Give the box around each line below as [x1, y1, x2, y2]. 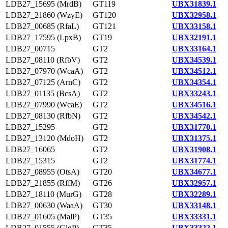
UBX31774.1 [172, 156, 216, 165]
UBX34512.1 [172, 67, 216, 75]
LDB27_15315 [6, 156, 55, 165]
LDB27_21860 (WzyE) [6, 11, 82, 19]
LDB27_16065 [6, 145, 55, 154]
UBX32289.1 [172, 190, 216, 198]
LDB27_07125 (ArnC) [6, 78, 80, 87]
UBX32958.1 [172, 11, 216, 19]
